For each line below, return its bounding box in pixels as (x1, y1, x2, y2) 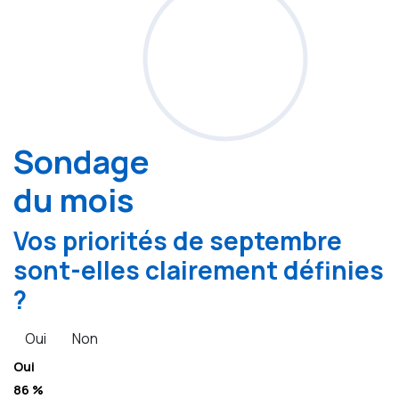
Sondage (13, 140, 150, 184)
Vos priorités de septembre (13, 224, 342, 258)
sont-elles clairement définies (13, 253, 384, 288)
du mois (13, 178, 134, 223)
